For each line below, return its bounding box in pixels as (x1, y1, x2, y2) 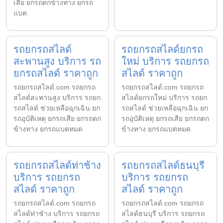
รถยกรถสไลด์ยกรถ (121, 43, 203, 55)
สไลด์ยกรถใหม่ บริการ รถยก (121, 93, 207, 102)
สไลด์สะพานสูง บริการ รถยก (13, 93, 101, 102)
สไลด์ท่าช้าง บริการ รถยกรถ (13, 209, 100, 218)
